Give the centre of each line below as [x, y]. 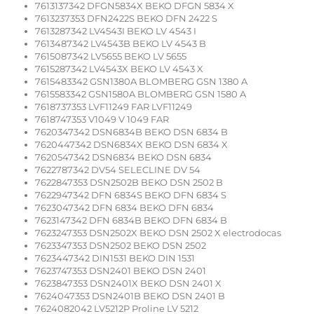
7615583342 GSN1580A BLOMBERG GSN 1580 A [141, 94]
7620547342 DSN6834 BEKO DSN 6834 [123, 157]
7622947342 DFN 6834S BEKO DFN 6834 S [131, 195]
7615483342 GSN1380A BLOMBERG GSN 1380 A [141, 82]
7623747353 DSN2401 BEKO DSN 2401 [121, 271]
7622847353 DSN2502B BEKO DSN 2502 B [129, 183]
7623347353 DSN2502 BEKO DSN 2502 [121, 246]
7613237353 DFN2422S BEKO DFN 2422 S [126, 19]
